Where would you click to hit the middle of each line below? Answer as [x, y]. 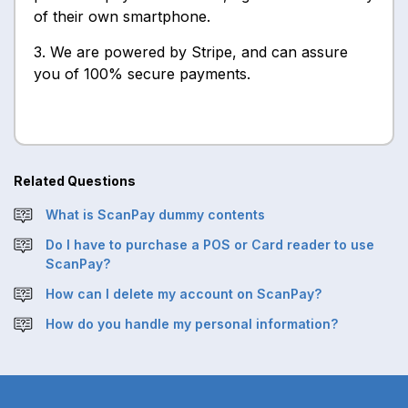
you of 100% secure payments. [142, 74]
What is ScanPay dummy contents [155, 214]
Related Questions [75, 181]
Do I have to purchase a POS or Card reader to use [210, 245]
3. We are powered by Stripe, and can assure [191, 52]
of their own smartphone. [122, 16]
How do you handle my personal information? [192, 324]
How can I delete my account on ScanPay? [184, 294]
